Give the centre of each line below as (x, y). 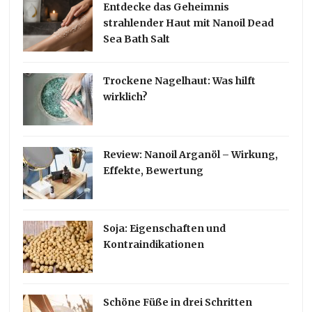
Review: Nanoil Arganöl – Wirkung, (191, 155)
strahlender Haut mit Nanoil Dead (189, 23)
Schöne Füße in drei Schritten (178, 303)
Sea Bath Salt (137, 39)
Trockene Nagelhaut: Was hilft (180, 81)
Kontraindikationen (154, 245)
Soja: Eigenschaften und (165, 229)
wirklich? (126, 97)
